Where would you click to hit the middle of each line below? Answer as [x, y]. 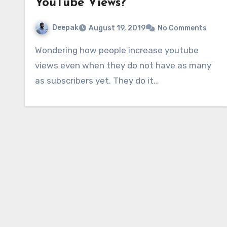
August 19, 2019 [117, 28]
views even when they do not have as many [123, 65]
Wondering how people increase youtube [39, 50]
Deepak [65, 28]
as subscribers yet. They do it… [97, 80]
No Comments [182, 28]
